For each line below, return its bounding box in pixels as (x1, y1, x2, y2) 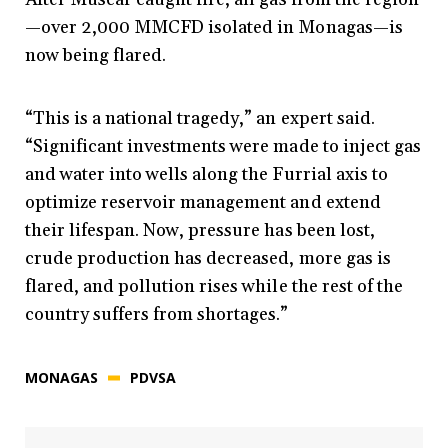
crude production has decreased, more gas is (25, 247, 391, 271)
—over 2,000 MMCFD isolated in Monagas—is (25, 16, 403, 40)
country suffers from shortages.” (25, 303, 289, 327)
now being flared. (25, 44, 167, 68)
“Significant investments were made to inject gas (25, 135, 421, 159)
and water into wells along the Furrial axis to (25, 163, 388, 187)
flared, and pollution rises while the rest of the (25, 275, 403, 299)
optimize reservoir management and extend (25, 191, 381, 215)
